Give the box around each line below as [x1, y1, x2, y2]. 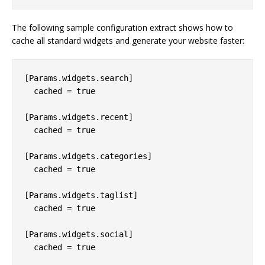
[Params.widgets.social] [24, 229, 133, 239]
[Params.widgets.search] [24, 73, 133, 83]
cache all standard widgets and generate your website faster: [12, 34, 244, 46]
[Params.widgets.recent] [24, 112, 133, 122]
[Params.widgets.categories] [24, 151, 152, 161]
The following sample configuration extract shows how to [12, 21, 233, 33]
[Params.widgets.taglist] [24, 190, 138, 200]
